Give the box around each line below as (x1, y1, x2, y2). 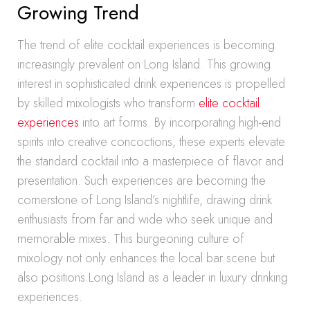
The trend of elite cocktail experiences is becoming (17, 36, 275, 54)
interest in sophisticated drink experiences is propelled (17, 75, 285, 93)
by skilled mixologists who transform (17, 94, 199, 112)
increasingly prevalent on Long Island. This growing (17, 55, 271, 73)
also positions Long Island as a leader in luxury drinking (17, 268, 288, 286)
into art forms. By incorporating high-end (79, 113, 281, 131)
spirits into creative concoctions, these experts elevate (17, 133, 285, 151)
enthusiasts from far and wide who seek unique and (17, 210, 273, 228)
